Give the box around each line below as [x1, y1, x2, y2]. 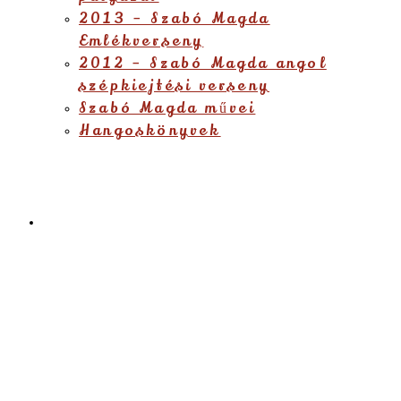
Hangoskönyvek [79, 121, 221, 141]
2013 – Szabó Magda [79, 9, 270, 29]
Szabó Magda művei [79, 98, 256, 118]
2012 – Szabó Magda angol [79, 54, 327, 73]
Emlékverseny [79, 31, 204, 51]
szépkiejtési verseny [79, 76, 269, 96]
